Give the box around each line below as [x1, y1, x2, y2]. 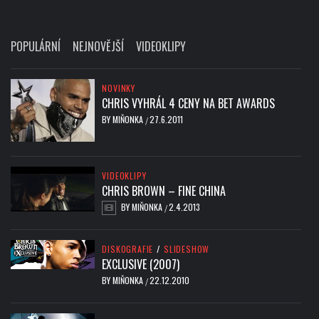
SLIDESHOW [164, 243, 210, 256]
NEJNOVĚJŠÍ [73, 38, 124, 56]
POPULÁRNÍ [11, 38, 61, 56]
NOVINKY [102, 82, 135, 95]
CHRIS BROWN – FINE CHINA [102, 182, 226, 200]
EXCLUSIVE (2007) [102, 256, 180, 273]
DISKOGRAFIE [102, 243, 154, 256]
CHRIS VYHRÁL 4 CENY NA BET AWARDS [102, 95, 276, 113]
